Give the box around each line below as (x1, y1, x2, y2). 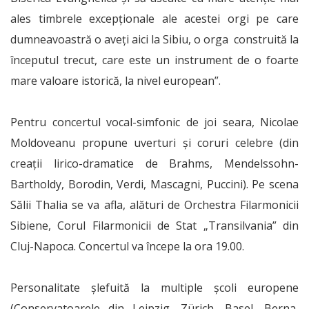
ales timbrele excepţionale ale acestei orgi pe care (10, 11, 299, 26)
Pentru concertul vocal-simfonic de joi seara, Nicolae (10, 114, 299, 130)
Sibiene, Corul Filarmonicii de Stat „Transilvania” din (10, 218, 299, 233)
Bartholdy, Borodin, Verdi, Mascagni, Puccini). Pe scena (10, 177, 299, 192)
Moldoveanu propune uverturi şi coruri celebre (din (10, 135, 299, 150)
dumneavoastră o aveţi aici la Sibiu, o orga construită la (10, 32, 299, 47)
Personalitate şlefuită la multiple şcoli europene (10, 280, 299, 295)
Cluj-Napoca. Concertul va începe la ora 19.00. (10, 239, 244, 254)
